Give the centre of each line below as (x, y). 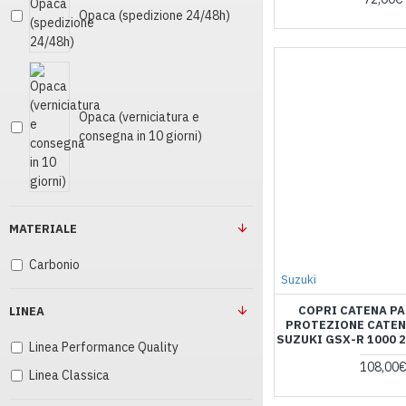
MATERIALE (43, 229)
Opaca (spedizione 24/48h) (155, 15)
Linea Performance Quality (104, 347)
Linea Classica (69, 375)
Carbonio (54, 265)
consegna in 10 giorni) (140, 136)
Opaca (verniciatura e (139, 117)
